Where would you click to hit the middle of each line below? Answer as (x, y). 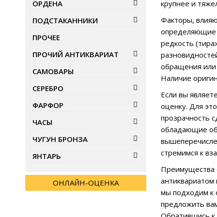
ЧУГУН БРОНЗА (60, 139)
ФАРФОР (48, 105)
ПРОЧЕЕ (46, 38)
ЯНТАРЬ (47, 156)
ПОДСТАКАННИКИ (65, 21)
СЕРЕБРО (48, 88)
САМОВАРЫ (53, 71)
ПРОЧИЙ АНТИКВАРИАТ (76, 54)
